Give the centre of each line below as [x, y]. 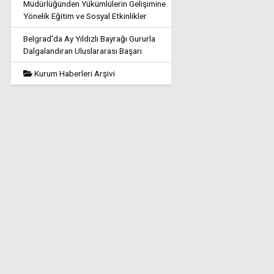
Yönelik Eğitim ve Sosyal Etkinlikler [85, 16]
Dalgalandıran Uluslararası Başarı [82, 51]
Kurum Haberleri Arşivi [73, 73]
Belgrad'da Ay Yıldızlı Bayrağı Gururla [89, 39]
